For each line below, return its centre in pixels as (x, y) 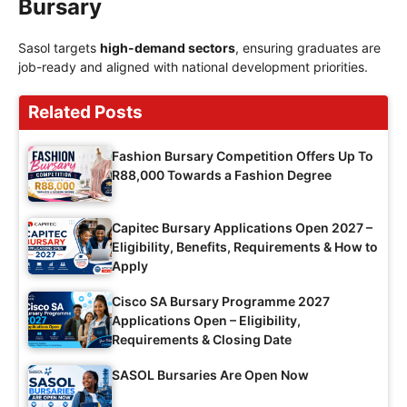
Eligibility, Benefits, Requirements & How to (245, 247)
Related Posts (85, 113)
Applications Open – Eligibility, (206, 321)
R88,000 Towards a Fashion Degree (222, 175)
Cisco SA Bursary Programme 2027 (221, 302)
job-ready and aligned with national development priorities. (193, 67)
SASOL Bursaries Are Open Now (210, 375)
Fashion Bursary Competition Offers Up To (243, 156)
